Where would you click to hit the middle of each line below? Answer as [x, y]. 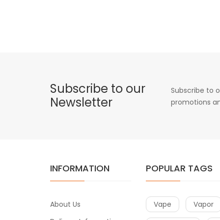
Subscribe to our [98, 88]
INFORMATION [80, 168]
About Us [65, 204]
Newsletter [81, 102]
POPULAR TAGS [179, 168]
